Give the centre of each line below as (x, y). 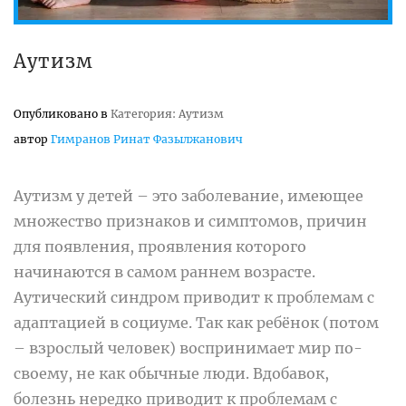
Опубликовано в (62, 113)
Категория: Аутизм (167, 113)
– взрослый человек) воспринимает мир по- (188, 348)
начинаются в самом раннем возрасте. (164, 271)
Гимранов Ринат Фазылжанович (147, 139)
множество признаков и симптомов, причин (190, 221)
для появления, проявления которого (160, 246)
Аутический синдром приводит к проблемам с (194, 297)
